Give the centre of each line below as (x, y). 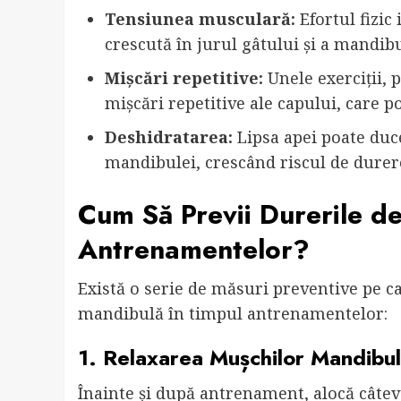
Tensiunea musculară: (200, 19)
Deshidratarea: (169, 137)
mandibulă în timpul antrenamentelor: (233, 314)
